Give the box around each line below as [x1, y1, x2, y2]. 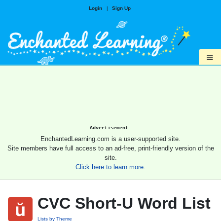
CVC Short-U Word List [37, 194, 211, 213]
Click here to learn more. [75, 163, 146, 171]
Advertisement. [90, 125, 131, 131]
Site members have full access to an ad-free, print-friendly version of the [7, 145, 214, 152]
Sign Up [111, 5, 131, 11]
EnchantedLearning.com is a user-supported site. [40, 135, 181, 143]
